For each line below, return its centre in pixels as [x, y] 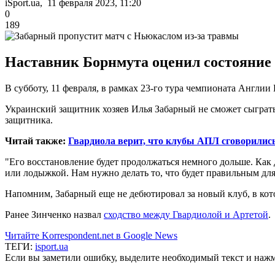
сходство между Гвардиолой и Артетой [186, 214]
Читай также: [37, 141]
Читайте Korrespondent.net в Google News [91, 235]
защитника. [29, 120]
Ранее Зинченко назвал [54, 214]
